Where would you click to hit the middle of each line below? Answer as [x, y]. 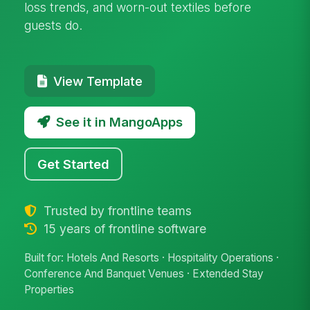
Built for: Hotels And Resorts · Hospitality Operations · [152, 258]
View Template [98, 81]
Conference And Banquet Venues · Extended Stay [144, 274]
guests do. [54, 25]
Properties [49, 290]
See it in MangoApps [119, 122]
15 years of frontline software [123, 228]
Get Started [74, 164]
